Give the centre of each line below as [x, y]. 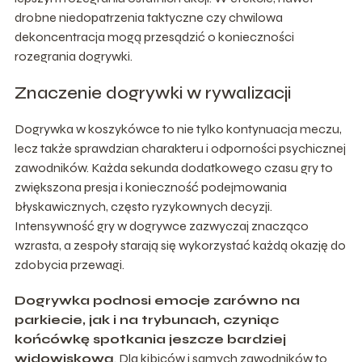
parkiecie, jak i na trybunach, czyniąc [146, 319]
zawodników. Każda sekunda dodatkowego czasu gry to [173, 167]
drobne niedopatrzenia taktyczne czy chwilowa [148, 17]
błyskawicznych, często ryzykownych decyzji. [143, 206]
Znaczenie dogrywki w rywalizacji [152, 93]
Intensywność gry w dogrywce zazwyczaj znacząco [161, 225]
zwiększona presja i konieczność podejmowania [150, 187]
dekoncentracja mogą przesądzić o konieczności [154, 36]
